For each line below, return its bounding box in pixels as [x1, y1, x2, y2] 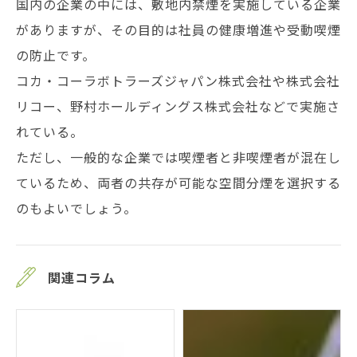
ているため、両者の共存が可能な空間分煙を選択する [16, 172, 341, 192]
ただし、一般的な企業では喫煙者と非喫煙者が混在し [16, 147, 341, 167]
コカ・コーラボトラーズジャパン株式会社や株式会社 [16, 70, 340, 90]
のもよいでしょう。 [16, 198, 137, 218]
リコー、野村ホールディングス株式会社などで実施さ [16, 96, 340, 116]
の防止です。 [16, 45, 96, 65]
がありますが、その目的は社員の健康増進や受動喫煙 [16, 19, 341, 39]
